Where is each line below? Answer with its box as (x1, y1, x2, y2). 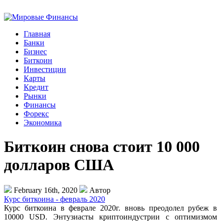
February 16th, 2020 (12, 185, 79, 194)
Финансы (24, 101, 56, 109)
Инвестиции (24, 65, 66, 74)
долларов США (4, 156, 114, 174)
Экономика (24, 118, 62, 127)
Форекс (24, 110, 49, 118)
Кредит (24, 83, 48, 91)
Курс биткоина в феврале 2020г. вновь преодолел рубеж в (4, 203, 217, 212)
